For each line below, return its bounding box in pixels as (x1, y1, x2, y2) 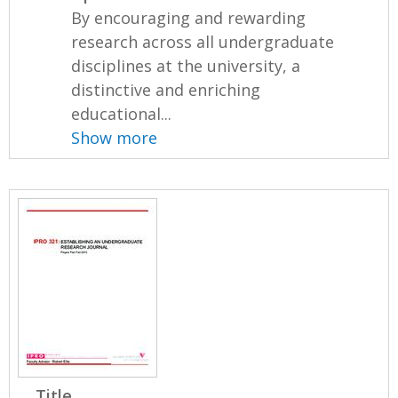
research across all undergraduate (71, 31, 335, 53)
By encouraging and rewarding (71, 7, 306, 29)
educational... (71, 103, 172, 125)
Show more (71, 127, 158, 149)
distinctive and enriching (71, 79, 261, 101)
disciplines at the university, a (71, 55, 301, 77)
